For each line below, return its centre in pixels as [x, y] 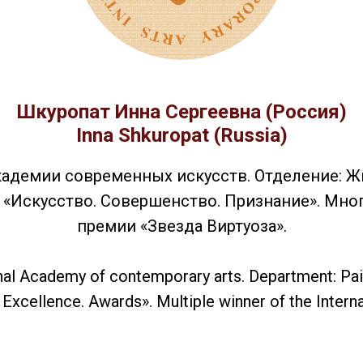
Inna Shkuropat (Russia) [181, 135]
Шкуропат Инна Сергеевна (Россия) [181, 112]
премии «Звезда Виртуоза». [181, 226]
